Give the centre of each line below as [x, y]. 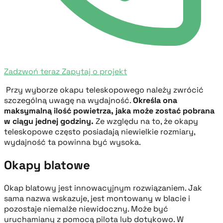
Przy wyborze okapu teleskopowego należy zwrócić [104, 90]
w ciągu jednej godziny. [49, 121]
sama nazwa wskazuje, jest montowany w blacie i [97, 198]
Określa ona [155, 100]
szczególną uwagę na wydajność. [68, 100]
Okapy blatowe [47, 165]
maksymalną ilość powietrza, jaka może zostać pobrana [109, 111]
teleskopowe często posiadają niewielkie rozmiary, [100, 131]
